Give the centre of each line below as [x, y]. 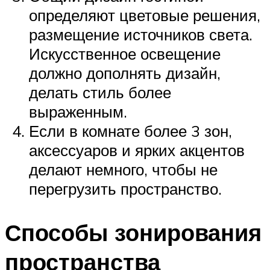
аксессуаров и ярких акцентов [137, 150]
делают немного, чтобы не [123, 170]
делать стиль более [100, 93]
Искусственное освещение [125, 54]
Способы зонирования [133, 233]
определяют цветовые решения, [145, 15]
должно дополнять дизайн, [125, 73]
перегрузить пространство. [125, 189]
